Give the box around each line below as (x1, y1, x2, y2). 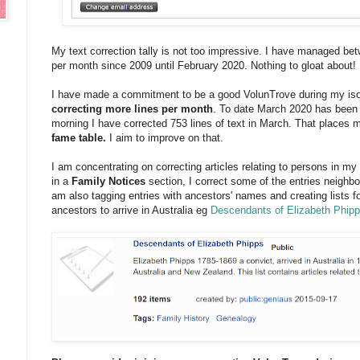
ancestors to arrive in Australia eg (51, 204, 211, 217)
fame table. (51, 132, 109, 145)
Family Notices (72, 175, 145, 188)
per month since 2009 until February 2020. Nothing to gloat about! (51, 59, 356, 72)
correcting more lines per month (51, 103, 213, 116)
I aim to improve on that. (109, 132, 223, 145)
